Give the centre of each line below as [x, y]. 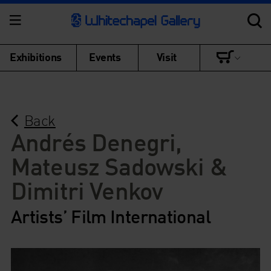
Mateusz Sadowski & [119, 166]
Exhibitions [36, 57]
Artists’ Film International [110, 216]
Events [105, 57]
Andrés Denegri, [96, 142]
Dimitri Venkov [87, 190]
